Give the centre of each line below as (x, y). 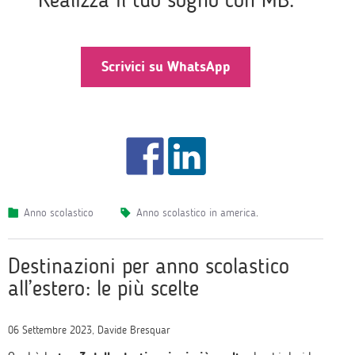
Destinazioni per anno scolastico (149, 266)
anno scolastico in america (199, 213)
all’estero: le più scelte (103, 288)
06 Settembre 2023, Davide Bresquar (89, 330)
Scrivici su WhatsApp (166, 67)
